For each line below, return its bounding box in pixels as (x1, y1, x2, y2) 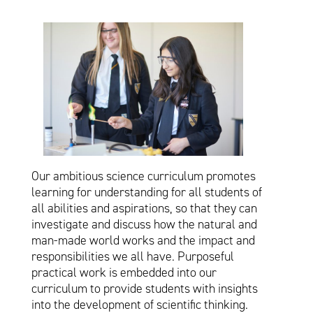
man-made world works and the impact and (31, 231, 255, 249)
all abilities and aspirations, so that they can (31, 199, 257, 217)
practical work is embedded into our (31, 263, 217, 281)
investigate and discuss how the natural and (31, 215, 257, 233)
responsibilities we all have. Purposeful (31, 247, 234, 265)
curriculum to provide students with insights (31, 279, 258, 297)
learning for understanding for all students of (31, 183, 262, 201)
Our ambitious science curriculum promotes (31, 167, 256, 184)
